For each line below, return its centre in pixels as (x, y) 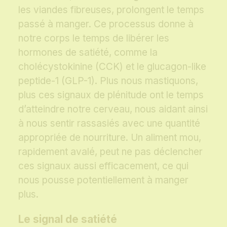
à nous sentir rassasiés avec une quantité (109, 124)
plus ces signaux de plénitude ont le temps (111, 95)
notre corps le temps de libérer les (94, 39)
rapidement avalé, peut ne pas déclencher (110, 152)
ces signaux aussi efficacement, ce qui (103, 166)
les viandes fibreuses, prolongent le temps (111, 10)
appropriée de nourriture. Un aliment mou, (110, 138)
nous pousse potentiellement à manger (103, 180)
